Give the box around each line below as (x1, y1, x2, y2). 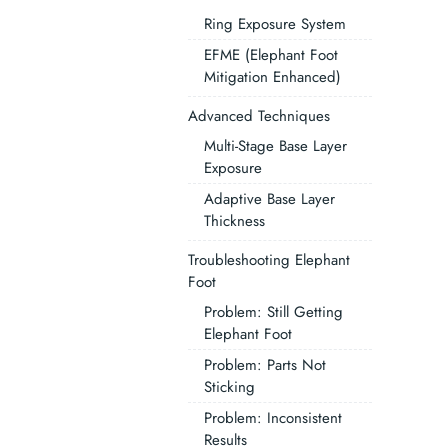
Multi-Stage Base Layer (203, 135, 347, 157)
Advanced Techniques (187, 105, 330, 127)
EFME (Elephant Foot (203, 44, 338, 66)
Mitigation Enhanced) (203, 66, 341, 88)
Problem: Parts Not (203, 354, 326, 376)
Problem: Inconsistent (203, 407, 342, 429)
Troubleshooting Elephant (187, 249, 350, 271)
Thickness (203, 210, 265, 232)
